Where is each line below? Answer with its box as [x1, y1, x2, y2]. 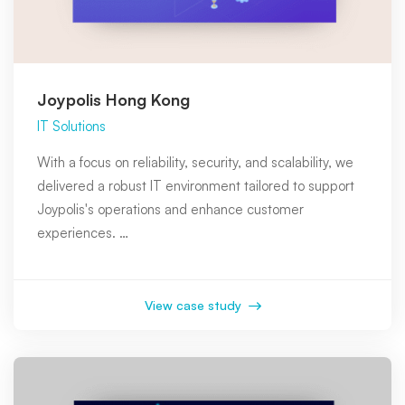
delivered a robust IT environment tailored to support [37, 177, 354, 194]
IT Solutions [37, 118, 106, 135]
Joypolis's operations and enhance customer [37, 201, 304, 218]
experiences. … [37, 224, 128, 241]
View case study [144, 297, 245, 313]
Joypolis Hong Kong [37, 89, 190, 109]
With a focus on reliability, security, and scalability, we [37, 154, 353, 171]
